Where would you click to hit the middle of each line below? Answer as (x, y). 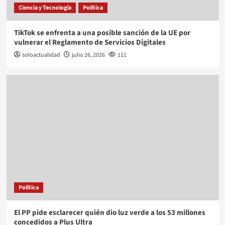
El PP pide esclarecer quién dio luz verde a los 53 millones (109, 213)
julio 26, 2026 (88, 55)
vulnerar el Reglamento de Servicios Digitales (90, 43)
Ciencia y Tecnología (45, 8)
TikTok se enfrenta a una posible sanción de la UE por (102, 33)
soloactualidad (41, 55)
